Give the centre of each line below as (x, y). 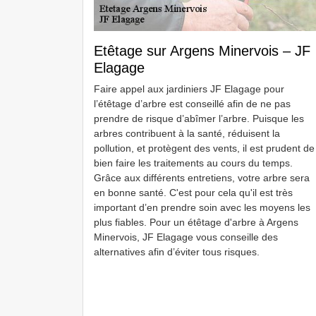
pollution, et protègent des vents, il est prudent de (204, 148)
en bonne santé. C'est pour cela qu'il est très (193, 193)
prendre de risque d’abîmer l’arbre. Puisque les (199, 119)
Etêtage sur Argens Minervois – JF (202, 51)
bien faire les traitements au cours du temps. (193, 163)
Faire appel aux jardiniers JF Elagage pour (189, 89)
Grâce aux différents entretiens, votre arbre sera (202, 178)
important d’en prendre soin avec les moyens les (202, 207)
